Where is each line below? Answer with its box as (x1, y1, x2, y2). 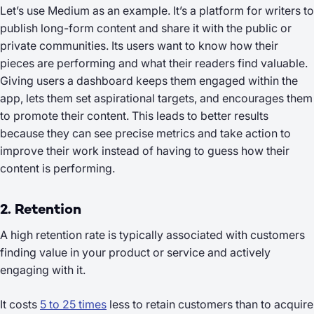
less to (107, 296, 146, 311)
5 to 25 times (40, 296, 107, 311)
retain (146, 296, 175, 311)
